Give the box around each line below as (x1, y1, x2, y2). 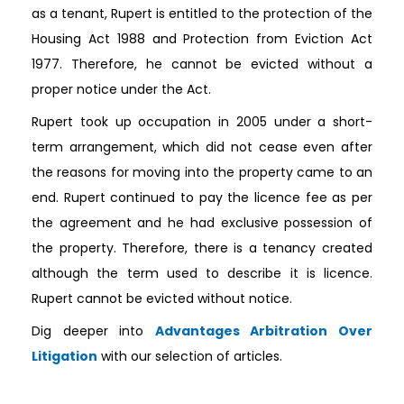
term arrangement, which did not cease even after (32, 138, 372, 157)
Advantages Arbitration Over (154, 322, 373, 341)
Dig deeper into (32, 322, 155, 341)
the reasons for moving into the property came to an (32, 163, 372, 182)
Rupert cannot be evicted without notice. (32, 289, 292, 308)
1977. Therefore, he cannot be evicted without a (32, 55, 372, 74)
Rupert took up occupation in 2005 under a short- (32, 113, 372, 132)
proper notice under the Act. (32, 80, 211, 99)
